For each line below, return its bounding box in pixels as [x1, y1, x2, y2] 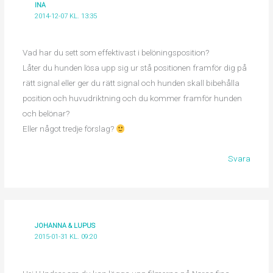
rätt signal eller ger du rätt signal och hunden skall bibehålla [22, 78, 239, 88]
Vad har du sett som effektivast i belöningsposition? [22, 48, 209, 58]
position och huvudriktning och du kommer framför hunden [22, 93, 242, 104]
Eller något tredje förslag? [22, 124, 116, 134]
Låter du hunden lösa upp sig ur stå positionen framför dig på [22, 63, 247, 73]
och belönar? [22, 108, 69, 119]
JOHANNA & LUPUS [35, 222, 96, 230]
